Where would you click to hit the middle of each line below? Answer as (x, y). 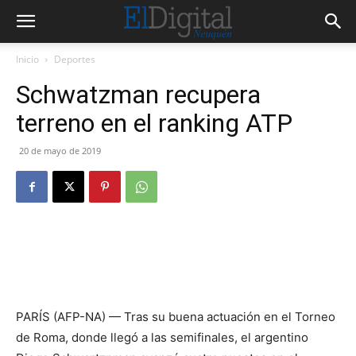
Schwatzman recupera (138, 95)
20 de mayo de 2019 (60, 151)
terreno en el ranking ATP (154, 123)
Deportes (75, 59)
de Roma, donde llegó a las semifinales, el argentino (162, 337)
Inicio (27, 59)
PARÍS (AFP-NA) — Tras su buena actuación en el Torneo (176, 317)
